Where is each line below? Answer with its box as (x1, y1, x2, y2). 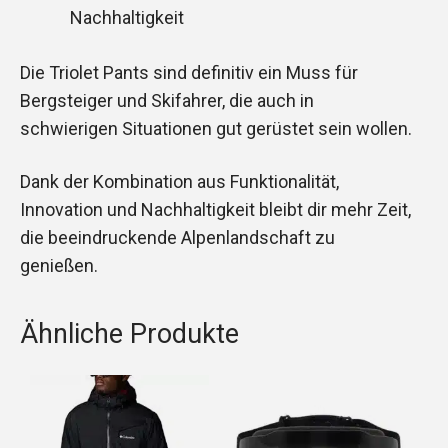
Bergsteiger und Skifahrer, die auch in (20, 89, 314, 111)
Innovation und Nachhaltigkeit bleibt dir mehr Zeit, (20, 199, 411, 221)
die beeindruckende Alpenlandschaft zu (20, 227, 335, 249)
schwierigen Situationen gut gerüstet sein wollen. (20, 117, 412, 139)
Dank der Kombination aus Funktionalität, (20, 171, 339, 193)
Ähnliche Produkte (20, 318, 239, 351)
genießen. (20, 255, 98, 277)
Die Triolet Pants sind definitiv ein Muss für (20, 61, 358, 83)
